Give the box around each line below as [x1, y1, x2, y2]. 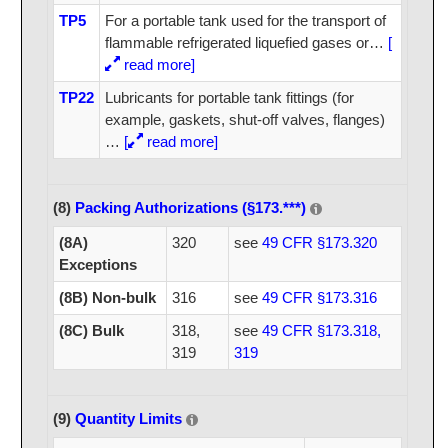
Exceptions [58, 256, 137, 274]
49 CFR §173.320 [261, 234, 377, 252]
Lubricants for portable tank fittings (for [104, 89, 354, 107]
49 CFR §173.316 [261, 289, 377, 307]
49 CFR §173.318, [261, 322, 381, 340]
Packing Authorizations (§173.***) [74, 199, 306, 217]
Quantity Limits [74, 410, 182, 428]
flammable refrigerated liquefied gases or [104, 34, 369, 52]
